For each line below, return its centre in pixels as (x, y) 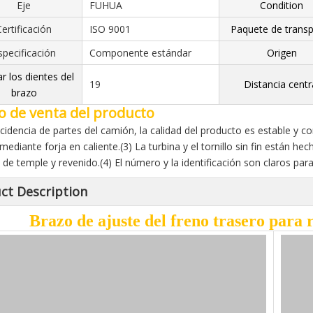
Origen (282, 53)
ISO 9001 (110, 29)
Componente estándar (140, 53)
